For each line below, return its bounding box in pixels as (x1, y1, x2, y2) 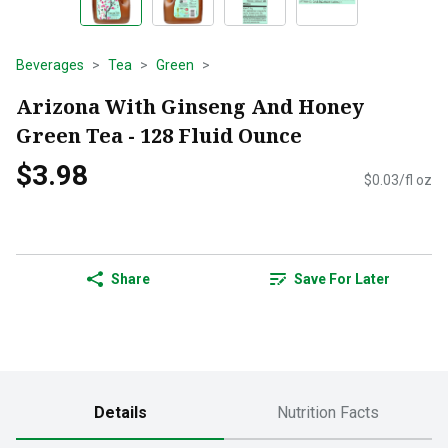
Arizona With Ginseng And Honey (16, 92, 364, 120)
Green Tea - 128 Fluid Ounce (16, 121, 302, 149)
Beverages (16, 57, 84, 73)
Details (93, 403, 147, 423)
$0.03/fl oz (364, 172, 432, 189)
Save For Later (294, 271, 390, 288)
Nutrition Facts (277, 403, 379, 423)
